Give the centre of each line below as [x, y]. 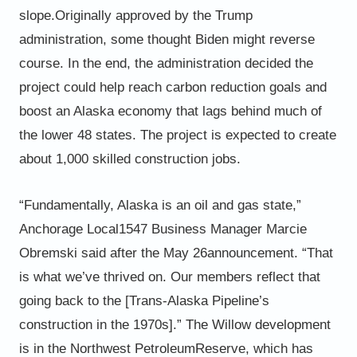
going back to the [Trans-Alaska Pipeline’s [144, 300]
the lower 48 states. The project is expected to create [177, 135]
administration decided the [235, 63]
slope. [37, 15]
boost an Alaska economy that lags [125, 111]
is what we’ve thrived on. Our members [137, 277]
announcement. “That [270, 253]
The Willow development [258, 324]
